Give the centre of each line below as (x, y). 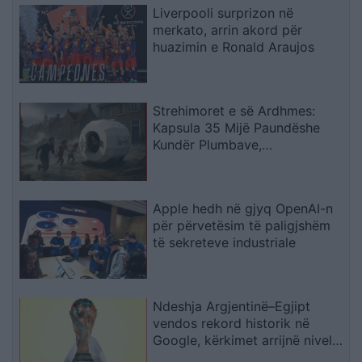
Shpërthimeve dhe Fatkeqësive (248, 162)
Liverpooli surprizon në (223, 13)
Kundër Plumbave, (208, 145)
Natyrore (180, 179)
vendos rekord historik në (232, 323)
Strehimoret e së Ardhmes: (234, 111)
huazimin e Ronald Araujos (234, 47)
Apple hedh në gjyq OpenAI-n (243, 209)
